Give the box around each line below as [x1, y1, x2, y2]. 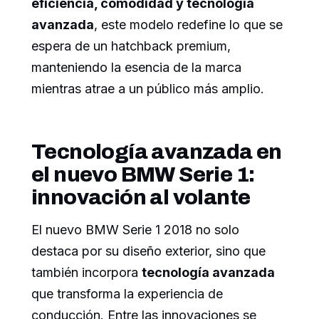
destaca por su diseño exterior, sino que [31, 243, 266, 258]
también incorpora [31, 264, 142, 280]
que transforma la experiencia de [31, 286, 223, 301]
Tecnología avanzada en [31, 140, 282, 163]
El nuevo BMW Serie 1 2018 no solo [31, 221, 239, 237]
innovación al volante [31, 185, 251, 209]
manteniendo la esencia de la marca [31, 59, 241, 75]
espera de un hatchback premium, [31, 38, 231, 53]
